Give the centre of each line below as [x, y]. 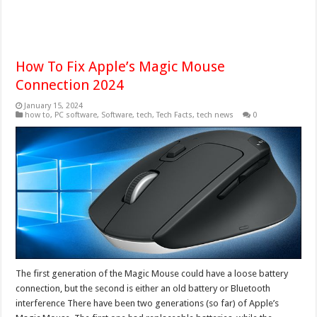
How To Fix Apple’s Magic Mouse [121, 67]
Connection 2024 [70, 85]
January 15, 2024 [54, 106]
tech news [215, 115]
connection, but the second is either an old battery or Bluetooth [143, 288]
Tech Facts [175, 115]
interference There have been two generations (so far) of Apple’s [148, 303]
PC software [76, 115]
